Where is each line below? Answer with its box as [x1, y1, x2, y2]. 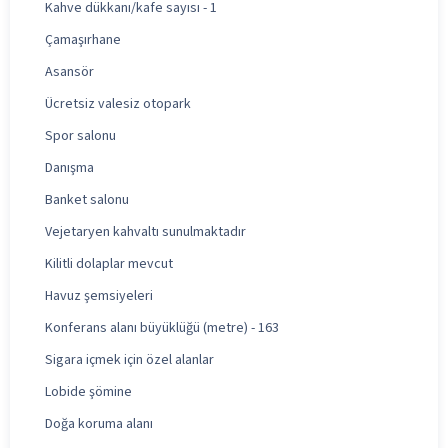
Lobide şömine [45, 381, 132, 402]
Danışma [45, 157, 94, 178]
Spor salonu [45, 125, 116, 146]
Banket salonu [45, 189, 129, 210]
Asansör [45, 61, 94, 82]
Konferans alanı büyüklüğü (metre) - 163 [45, 317, 279, 338]
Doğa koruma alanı [45, 413, 153, 434]
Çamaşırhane [45, 29, 121, 50]
